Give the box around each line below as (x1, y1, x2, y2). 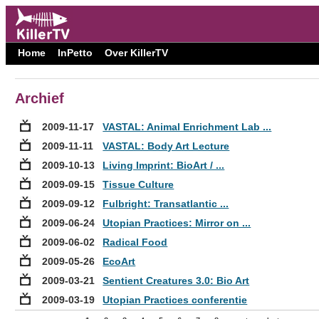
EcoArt (103, 256, 136, 268)
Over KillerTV (104, 46, 168, 58)
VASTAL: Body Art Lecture (103, 140, 230, 152)
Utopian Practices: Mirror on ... (103, 217, 251, 229)
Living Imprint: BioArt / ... (103, 159, 225, 172)
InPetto (58, 46, 93, 58)
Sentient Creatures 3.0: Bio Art (103, 275, 250, 287)
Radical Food (103, 236, 168, 249)
